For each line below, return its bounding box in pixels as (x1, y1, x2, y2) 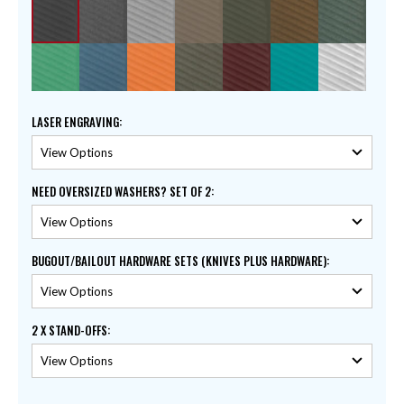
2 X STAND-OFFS (32, 321, 107, 340)
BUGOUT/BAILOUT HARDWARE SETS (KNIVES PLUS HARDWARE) (32, 252, 326, 271)
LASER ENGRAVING (32, 113, 119, 132)
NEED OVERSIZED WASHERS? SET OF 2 (32, 182, 211, 201)
